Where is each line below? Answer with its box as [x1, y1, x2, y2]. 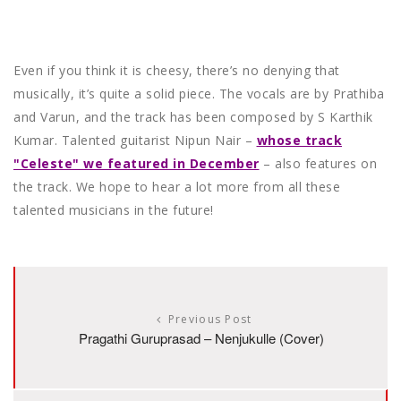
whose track [256, 132, 342, 149]
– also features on [259, 155, 377, 173]
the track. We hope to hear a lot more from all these [13, 178, 340, 196]
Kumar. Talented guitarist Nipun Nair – [13, 132, 257, 149]
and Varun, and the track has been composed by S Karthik [13, 108, 373, 126]
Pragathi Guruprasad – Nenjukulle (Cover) [79, 328, 324, 348]
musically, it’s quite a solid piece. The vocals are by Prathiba [13, 85, 385, 103]
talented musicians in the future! [13, 201, 214, 219]
